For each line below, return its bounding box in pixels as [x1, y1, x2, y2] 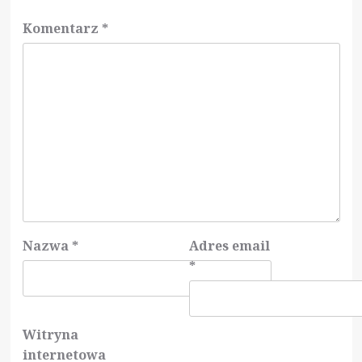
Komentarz [22, 19, 102, 37]
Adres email [189, 236, 270, 255]
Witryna [22, 325, 78, 343]
